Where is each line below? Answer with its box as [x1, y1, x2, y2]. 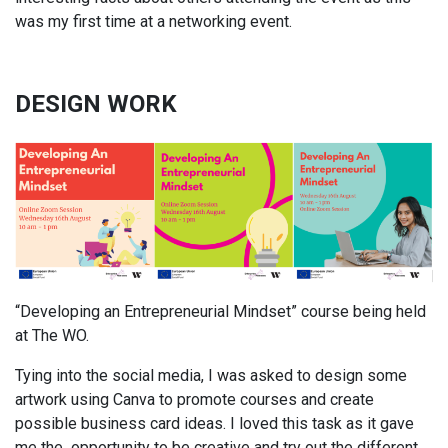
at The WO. [15, 326, 89, 346]
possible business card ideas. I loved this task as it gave [15, 414, 414, 434]
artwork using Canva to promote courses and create [15, 390, 374, 410]
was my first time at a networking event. [15, 12, 292, 32]
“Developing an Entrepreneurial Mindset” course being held [15, 302, 426, 322]
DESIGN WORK [15, 90, 177, 119]
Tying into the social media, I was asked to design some [15, 366, 407, 386]
